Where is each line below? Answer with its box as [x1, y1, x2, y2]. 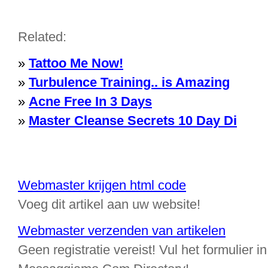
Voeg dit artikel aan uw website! [18, 197, 200, 212]
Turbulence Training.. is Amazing [29, 75, 230, 90]
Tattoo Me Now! [29, 56, 123, 71]
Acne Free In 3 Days [29, 94, 152, 109]
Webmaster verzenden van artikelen [18, 223, 226, 238]
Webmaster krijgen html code [18, 178, 186, 193]
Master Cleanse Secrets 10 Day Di [29, 113, 237, 128]
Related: [18, 29, 66, 44]
